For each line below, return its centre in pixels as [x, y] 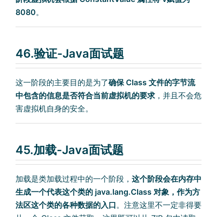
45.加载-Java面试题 [70, 150]
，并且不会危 [178, 95]
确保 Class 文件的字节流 [152, 82]
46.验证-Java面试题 [70, 54]
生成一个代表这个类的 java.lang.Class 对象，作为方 [108, 192]
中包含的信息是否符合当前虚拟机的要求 [85, 95]
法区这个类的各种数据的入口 [66, 205]
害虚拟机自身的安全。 [54, 108]
